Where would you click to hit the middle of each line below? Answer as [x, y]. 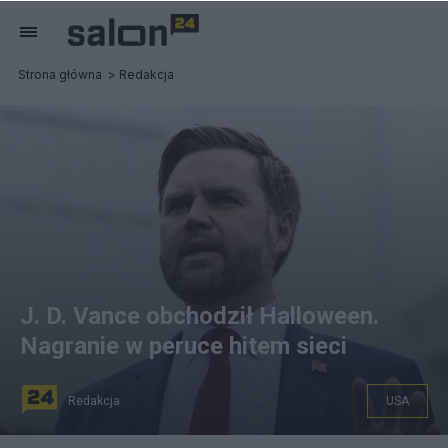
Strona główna [60, 74]
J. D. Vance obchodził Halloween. [199, 316]
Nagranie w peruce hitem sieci [183, 346]
